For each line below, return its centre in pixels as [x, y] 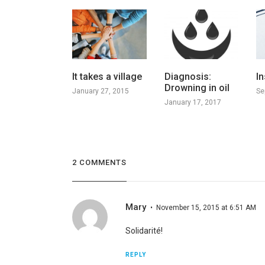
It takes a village [107, 76]
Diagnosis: [188, 76]
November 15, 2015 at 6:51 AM [206, 208]
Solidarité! [144, 231]
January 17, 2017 [193, 102]
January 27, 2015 [100, 91]
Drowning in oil [197, 88]
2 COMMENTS [99, 163]
